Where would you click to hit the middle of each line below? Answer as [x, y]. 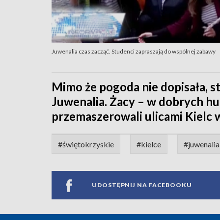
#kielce [149, 144]
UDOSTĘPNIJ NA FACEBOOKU [142, 185]
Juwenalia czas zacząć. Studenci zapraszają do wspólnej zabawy [134, 51]
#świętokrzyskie [86, 144]
